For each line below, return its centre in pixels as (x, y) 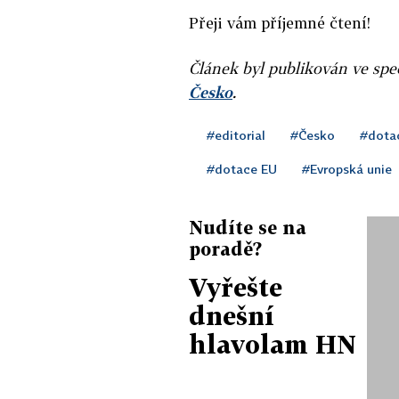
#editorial (236, 135)
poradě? (225, 249)
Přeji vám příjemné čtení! (280, 23)
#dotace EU (242, 169)
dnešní (232, 316)
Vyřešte (236, 288)
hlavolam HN (273, 345)
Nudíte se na (248, 228)
